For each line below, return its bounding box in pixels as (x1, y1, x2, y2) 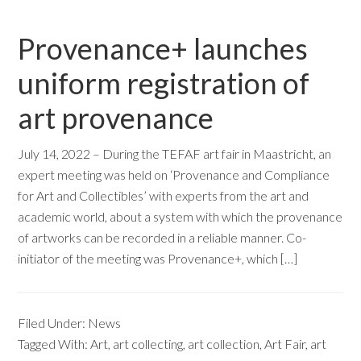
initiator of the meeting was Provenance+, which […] (18, 251, 298, 266)
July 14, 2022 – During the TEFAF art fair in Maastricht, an (18, 146, 332, 161)
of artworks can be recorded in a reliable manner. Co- (18, 230, 307, 245)
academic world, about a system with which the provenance (18, 209, 343, 224)
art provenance (18, 100, 214, 135)
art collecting (113, 336, 184, 351)
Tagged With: (18, 336, 91, 351)
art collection (188, 336, 260, 351)
